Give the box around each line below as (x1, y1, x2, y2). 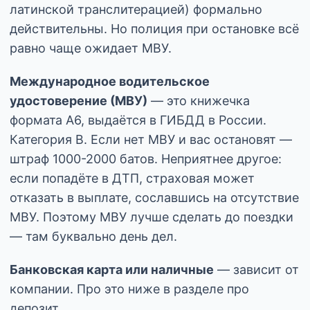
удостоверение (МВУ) (10, 93, 147, 108)
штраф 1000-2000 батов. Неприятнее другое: (10, 151, 282, 166)
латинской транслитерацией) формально (10, 1, 262, 17)
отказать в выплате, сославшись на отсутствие (10, 190, 299, 205)
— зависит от (214, 262, 299, 277)
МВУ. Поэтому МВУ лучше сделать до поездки (10, 209, 293, 224)
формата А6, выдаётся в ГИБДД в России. (10, 112, 266, 127)
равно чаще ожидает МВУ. (10, 40, 172, 55)
